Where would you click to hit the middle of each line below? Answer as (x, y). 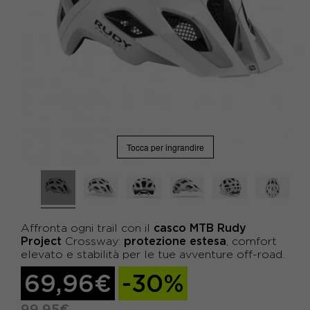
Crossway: (93, 241)
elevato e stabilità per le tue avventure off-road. (153, 254)
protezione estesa (175, 241)
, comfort (252, 241)
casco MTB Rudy (200, 228)
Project (41, 241)
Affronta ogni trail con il (87, 228)
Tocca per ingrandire (165, 147)
